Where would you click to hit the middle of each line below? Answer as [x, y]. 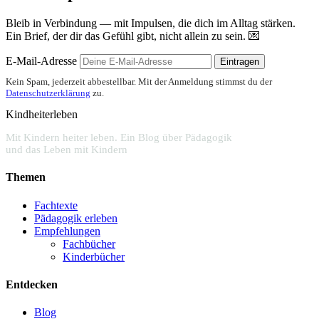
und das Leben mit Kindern [67, 150]
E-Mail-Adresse [41, 61]
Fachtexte [56, 205]
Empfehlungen [67, 231]
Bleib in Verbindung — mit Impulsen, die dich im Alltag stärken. [151, 23]
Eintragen [240, 62]
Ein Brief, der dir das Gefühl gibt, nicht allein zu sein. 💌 [133, 36]
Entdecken [32, 284]
